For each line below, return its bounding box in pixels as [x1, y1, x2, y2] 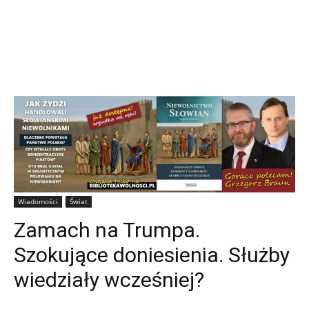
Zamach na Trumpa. [14, 217, 200, 242]
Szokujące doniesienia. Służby [14, 242, 290, 267]
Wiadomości [18, 196, 58, 206]
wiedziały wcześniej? [14, 267, 204, 292]
